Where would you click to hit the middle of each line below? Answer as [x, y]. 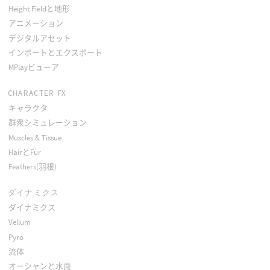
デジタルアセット [39, 38]
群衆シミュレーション [47, 123]
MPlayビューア [33, 67]
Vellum [19, 222]
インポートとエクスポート [55, 52]
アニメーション [36, 24]
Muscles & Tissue [35, 137]
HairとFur [24, 152]
